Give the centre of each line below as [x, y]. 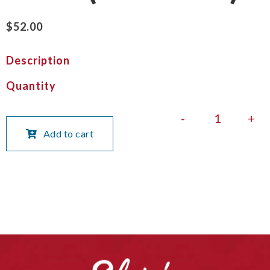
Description [38, 61]
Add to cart [68, 134]
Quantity [31, 86]
